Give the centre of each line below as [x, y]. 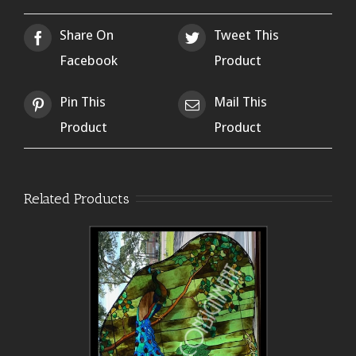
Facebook [89, 60]
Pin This [83, 101]
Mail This [240, 101]
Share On [87, 35]
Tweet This [246, 35]
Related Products [77, 198]
